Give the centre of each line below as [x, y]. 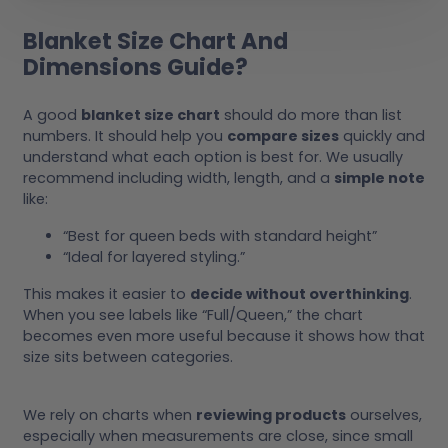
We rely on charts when [109, 415]
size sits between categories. [128, 357]
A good [52, 115]
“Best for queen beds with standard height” [220, 236]
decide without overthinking [299, 294]
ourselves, [384, 415]
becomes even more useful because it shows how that [224, 336]
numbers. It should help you [125, 136]
